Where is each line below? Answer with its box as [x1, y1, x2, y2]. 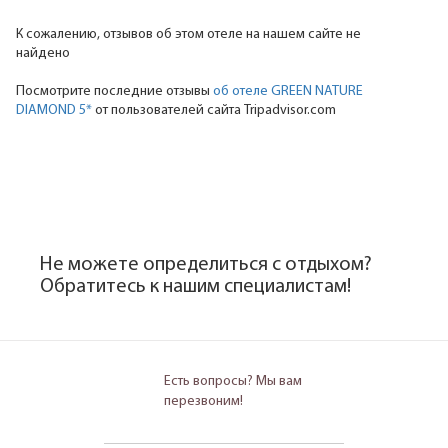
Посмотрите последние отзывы [16, 83, 213, 99]
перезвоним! [164, 393, 243, 409]
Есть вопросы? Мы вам [164, 373, 302, 389]
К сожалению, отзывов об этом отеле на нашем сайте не [16, 26, 361, 42]
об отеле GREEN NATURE [213, 83, 363, 99]
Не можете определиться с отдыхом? [40, 254, 372, 275]
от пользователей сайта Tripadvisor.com [92, 102, 336, 118]
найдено [16, 45, 70, 61]
